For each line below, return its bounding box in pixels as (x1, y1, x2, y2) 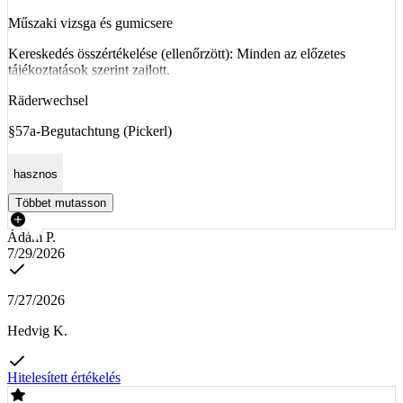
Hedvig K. (7, 322, 67, 338)
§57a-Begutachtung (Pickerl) (8, 123, 172, 139)
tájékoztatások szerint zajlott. (8, 62, 170, 78)
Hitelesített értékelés (7, 369, 121, 385)
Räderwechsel (8, 93, 88, 109)
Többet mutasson (15, 195, 106, 210)
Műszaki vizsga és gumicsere (8, 15, 173, 31)
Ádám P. (7, 228, 56, 245)
